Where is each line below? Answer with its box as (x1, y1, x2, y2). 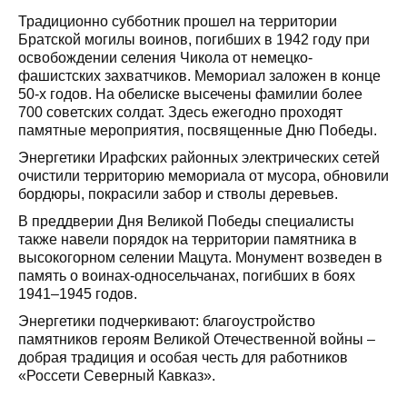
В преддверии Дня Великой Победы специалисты (18, 213, 354, 229)
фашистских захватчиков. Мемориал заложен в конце (18, 68, 381, 84)
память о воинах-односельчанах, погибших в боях (18, 268, 355, 283)
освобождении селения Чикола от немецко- (18, 50, 313, 65)
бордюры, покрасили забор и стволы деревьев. (18, 186, 338, 202)
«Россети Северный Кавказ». (18, 368, 215, 383)
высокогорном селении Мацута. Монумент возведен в (18, 250, 382, 265)
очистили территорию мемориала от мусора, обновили (18, 168, 389, 184)
